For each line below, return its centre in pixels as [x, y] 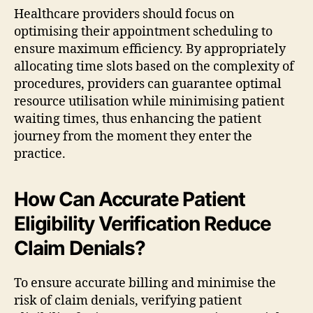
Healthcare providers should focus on [124, 14]
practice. [40, 154]
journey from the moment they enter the [133, 136]
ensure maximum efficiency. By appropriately [150, 49]
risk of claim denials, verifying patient [128, 300]
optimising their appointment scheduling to [143, 31]
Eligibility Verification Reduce [143, 223]
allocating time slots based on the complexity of [154, 66]
